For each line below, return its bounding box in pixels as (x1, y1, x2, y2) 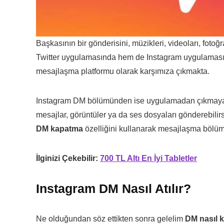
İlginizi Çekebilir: (36, 153, 100, 162)
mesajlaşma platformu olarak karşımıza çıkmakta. (36, 66, 209, 75)
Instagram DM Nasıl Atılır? (36, 181, 191, 195)
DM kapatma (36, 124, 83, 133)
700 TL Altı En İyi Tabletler (100, 153, 197, 162)
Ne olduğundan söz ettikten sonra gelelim (36, 214, 185, 223)
